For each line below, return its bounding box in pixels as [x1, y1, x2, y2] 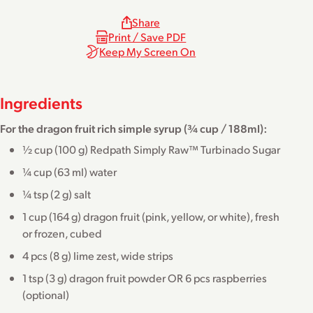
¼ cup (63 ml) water [22, 163, 117, 179]
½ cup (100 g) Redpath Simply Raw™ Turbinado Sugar [22, 141, 280, 156]
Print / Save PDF [108, 29, 187, 45]
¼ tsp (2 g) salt [22, 186, 91, 201]
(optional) [22, 286, 69, 302]
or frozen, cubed [22, 225, 102, 240]
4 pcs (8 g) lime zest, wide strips [22, 247, 173, 263]
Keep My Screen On [99, 44, 196, 59]
